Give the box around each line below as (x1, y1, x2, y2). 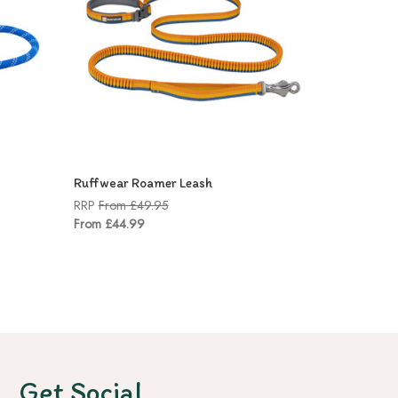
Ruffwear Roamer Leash (73, 174, 212, 191)
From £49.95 (98, 195, 169, 214)
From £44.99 (73, 214, 145, 233)
